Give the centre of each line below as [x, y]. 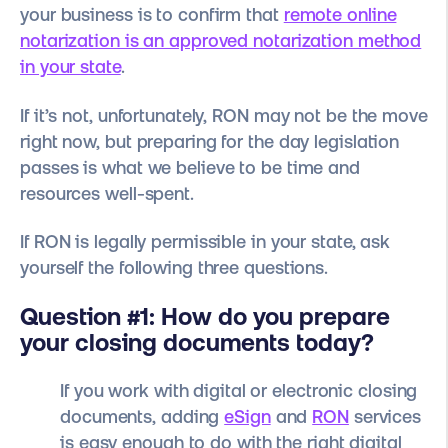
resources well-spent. [107, 193]
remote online [340, 15]
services [385, 416]
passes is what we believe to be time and [190, 167]
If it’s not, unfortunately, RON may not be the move [224, 115]
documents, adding [142, 416]
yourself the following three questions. [176, 268]
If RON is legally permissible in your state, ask [205, 242]
